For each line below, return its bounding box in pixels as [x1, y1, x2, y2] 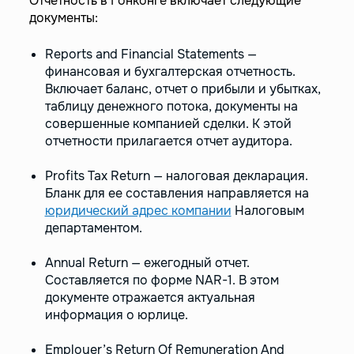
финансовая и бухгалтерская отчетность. [44, 63, 296, 80]
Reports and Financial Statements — [44, 46, 257, 62]
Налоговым [231, 202, 304, 219]
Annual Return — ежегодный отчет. [44, 254, 250, 271]
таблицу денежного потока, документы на [44, 98, 298, 115]
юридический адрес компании [44, 202, 232, 219]
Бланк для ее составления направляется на [44, 185, 309, 201]
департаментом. [44, 220, 142, 236]
